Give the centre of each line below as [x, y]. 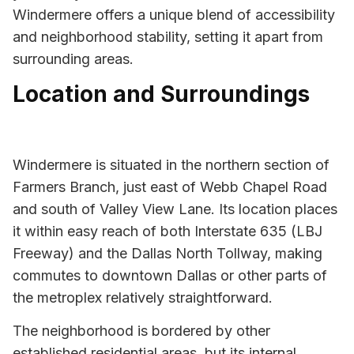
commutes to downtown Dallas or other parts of [170, 275]
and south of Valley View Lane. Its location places [175, 209]
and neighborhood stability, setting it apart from [168, 36]
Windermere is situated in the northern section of [171, 164]
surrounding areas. [73, 58]
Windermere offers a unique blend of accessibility [174, 14]
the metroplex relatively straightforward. [143, 297]
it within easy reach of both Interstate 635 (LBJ [168, 231]
